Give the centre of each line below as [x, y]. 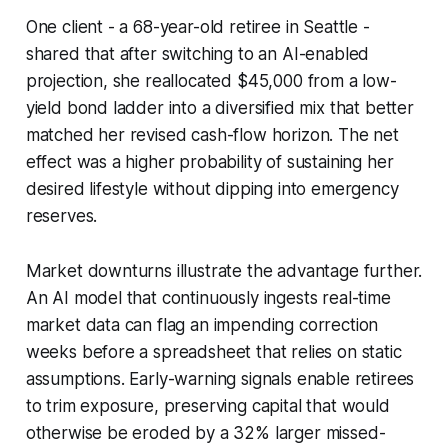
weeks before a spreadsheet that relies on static [213, 351]
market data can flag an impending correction [202, 324]
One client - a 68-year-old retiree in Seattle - [197, 26]
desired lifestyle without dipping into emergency [212, 188]
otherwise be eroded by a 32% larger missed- [205, 432]
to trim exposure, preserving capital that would [207, 405]
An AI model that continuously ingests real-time [208, 297]
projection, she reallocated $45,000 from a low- [211, 80]
